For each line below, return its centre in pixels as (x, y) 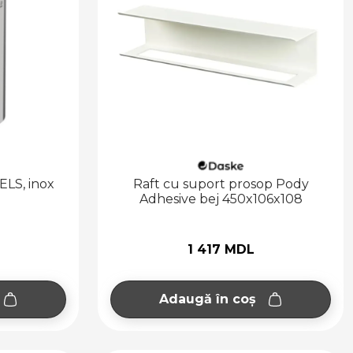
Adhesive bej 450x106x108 (221, 199)
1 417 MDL (221, 249)
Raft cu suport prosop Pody (221, 184)
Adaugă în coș (207, 299)
